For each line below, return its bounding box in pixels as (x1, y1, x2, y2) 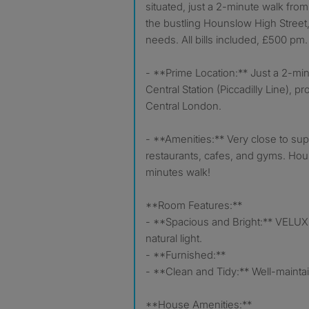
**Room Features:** (146, 198, 242, 212)
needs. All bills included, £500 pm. (146, 32, 308, 46)
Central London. (146, 99, 221, 112)
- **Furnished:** (146, 248, 226, 261)
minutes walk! (146, 165, 210, 179)
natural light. (146, 231, 202, 245)
